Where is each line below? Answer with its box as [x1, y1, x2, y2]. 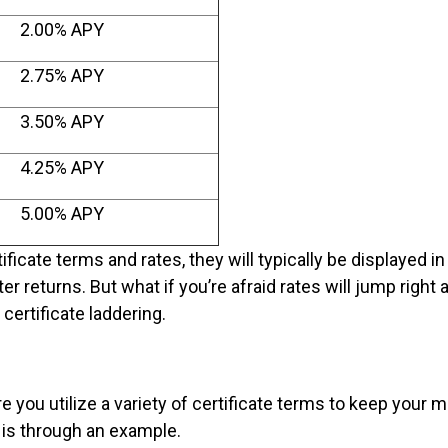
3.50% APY [20, 110, 104, 132]
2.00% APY [20, 18, 104, 40]
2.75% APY [20, 64, 104, 86]
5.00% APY [20, 202, 104, 224]
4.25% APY [20, 156, 104, 178]
